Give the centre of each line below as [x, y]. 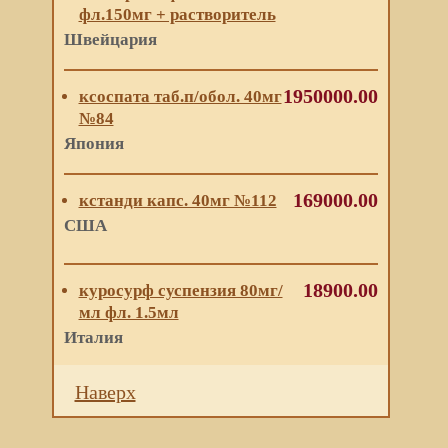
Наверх [105, 392]
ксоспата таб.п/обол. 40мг [180, 96]
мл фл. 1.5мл [128, 312]
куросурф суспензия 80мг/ [180, 290]
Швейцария [110, 39]
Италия [93, 337]
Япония [93, 143]
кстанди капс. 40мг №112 [177, 200]
